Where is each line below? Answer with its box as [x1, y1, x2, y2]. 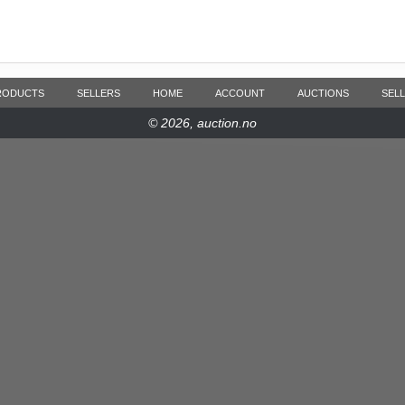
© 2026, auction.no [148, 116, 257, 130]
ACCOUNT [215, 88, 265, 99]
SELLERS [77, 88, 120, 99]
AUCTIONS [297, 88, 349, 99]
